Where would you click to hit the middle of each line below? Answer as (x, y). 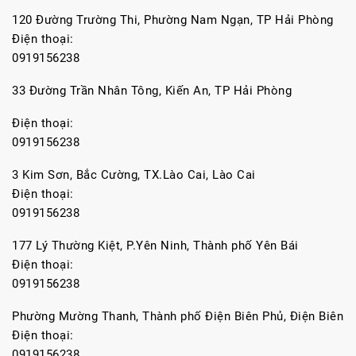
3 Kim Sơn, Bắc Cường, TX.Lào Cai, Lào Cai (134, 175)
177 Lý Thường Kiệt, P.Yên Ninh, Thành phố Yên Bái (155, 246)
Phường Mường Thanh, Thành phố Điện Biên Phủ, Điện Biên (178, 316)
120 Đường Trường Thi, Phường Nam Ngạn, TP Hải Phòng (173, 20)
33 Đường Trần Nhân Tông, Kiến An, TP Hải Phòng (152, 91)
